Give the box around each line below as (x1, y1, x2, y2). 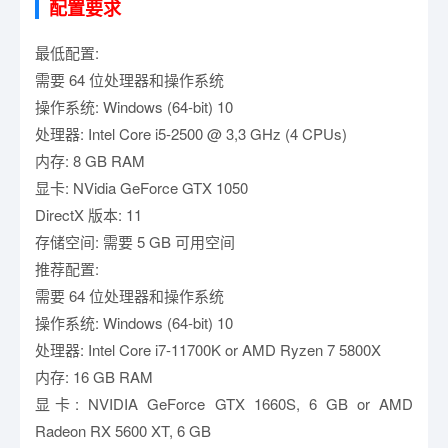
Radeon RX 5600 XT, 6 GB (35, 420, 211, 441)
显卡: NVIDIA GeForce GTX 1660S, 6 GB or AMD (35, 393, 413, 414)
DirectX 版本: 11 (35, 204, 142, 225)
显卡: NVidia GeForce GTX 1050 (35, 177, 248, 198)
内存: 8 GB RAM (35, 150, 145, 171)
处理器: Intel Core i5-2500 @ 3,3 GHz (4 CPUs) (35, 123, 347, 144)
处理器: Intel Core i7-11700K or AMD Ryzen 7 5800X (35, 339, 381, 360)
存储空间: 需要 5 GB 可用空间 (35, 231, 235, 252)
